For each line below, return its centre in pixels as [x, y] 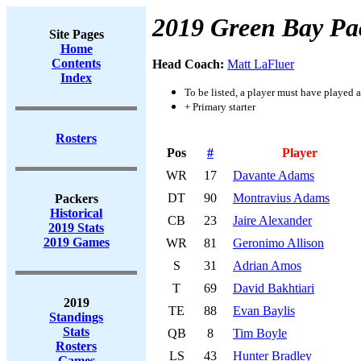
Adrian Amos [267, 266]
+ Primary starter [220, 107]
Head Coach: [190, 64]
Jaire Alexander [272, 220]
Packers [76, 199]
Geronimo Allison [278, 243]
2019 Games [76, 242]
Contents [76, 63]
